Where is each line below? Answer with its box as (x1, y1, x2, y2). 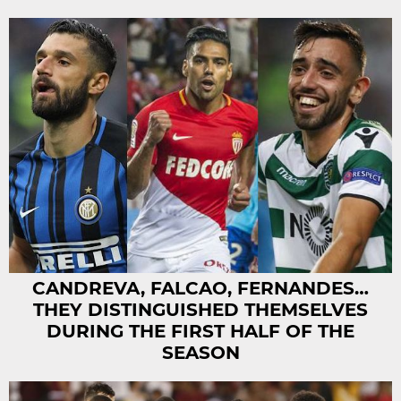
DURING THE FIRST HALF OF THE (47, 320, 354, 343)
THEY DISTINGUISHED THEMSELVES (33, 299, 368, 321)
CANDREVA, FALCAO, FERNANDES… (32, 277, 369, 300)
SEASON (161, 342, 240, 364)
